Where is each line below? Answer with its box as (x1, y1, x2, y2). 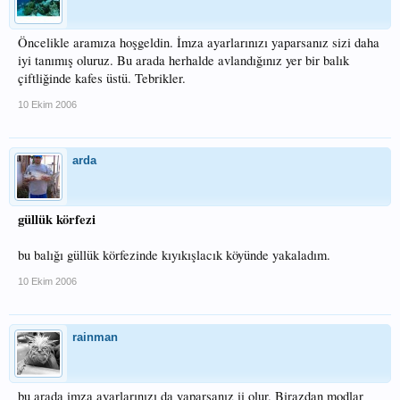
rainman (72, 330, 118, 344)
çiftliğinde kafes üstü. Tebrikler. (18, 70, 186, 87)
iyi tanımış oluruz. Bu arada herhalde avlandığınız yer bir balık (18, 52, 349, 69)
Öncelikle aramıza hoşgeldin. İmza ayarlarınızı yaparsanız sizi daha (18, 34, 379, 51)
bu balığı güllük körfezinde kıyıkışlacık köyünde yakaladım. (18, 246, 330, 263)
